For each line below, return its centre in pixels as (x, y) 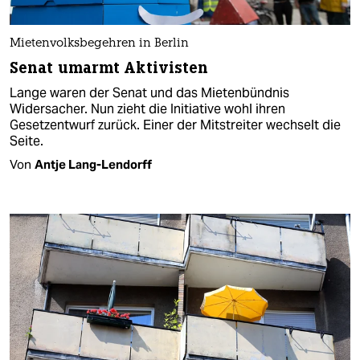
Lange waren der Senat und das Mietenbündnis (149, 92)
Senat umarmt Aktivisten (109, 67)
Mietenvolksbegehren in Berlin (99, 43)
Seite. (27, 141)
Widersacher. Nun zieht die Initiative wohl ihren (147, 108)
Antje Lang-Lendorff (93, 164)
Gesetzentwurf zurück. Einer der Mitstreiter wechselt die (175, 125)
